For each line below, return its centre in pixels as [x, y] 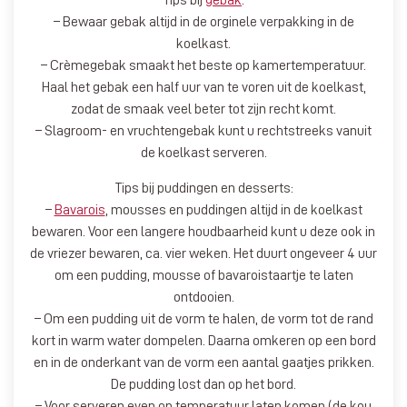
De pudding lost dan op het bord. [203, 384]
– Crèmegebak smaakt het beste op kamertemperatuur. [203, 65]
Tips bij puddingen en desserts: [203, 188]
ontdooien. [203, 297]
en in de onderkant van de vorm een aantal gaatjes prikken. [203, 362]
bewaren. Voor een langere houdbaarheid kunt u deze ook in [203, 231]
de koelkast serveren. [203, 152]
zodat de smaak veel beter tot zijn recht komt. [203, 109]
